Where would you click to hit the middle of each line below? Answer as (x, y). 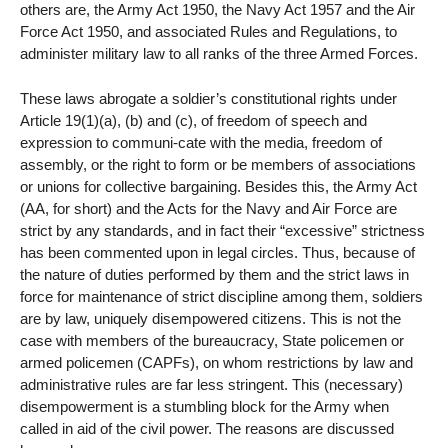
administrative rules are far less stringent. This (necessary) (211, 385)
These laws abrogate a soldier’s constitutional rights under (208, 99)
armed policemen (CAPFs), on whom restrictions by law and (216, 363)
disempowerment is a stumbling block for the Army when (204, 407)
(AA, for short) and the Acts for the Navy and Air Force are (208, 209)
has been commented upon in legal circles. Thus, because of (217, 253)
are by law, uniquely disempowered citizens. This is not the (210, 319)
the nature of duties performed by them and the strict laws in (214, 275)
